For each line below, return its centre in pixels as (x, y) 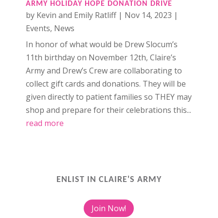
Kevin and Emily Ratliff (76, 15)
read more (45, 123)
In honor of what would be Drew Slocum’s (101, 44)
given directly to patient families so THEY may (109, 97)
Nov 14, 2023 (148, 15)
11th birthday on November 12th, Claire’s (101, 57)
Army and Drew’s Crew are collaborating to (104, 70)
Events (38, 28)
